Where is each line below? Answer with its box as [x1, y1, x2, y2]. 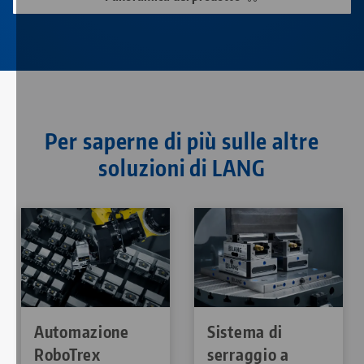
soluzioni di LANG [98, 154, 266, 182]
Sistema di [207, 321, 283, 342]
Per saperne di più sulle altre [44, 128, 319, 155]
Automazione [34, 321, 129, 342]
